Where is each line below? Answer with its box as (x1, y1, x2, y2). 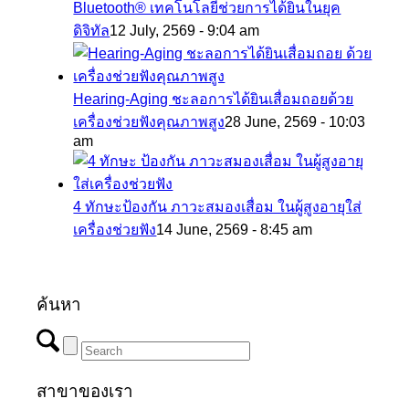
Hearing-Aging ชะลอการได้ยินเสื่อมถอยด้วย (73, 91, 354, 108)
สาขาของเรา (37, 381, 134, 401)
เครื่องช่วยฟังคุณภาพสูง (73, 114, 225, 131)
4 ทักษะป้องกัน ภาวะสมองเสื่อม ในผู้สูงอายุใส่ (73, 199, 362, 215)
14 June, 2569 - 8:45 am (156, 222, 313, 238)
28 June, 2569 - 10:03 (225, 114, 366, 131)
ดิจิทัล (73, 23, 110, 39)
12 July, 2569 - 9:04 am (110, 23, 260, 39)
